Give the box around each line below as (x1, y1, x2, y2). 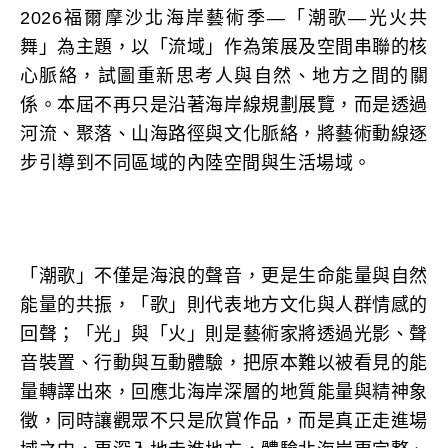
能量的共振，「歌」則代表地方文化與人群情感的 (20, 295, 428, 315)
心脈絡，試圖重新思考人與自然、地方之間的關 (20, 66, 428, 86)
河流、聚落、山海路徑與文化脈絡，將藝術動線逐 (20, 124, 428, 144)
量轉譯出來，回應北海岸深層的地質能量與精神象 (20, 382, 428, 402)
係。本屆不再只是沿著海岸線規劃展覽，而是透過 (20, 95, 428, 115)
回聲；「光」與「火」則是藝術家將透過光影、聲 (20, 324, 428, 344)
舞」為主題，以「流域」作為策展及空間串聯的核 (20, 37, 428, 57)
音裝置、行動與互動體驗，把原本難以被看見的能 (20, 353, 428, 373)
